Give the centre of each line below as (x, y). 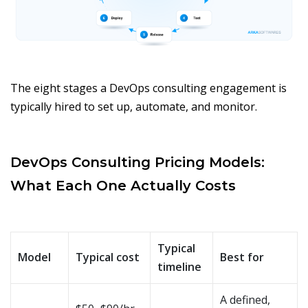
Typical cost (108, 257)
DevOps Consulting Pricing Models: (137, 162)
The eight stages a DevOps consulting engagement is (148, 88)
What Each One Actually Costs (123, 185)
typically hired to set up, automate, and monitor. (134, 106)
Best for (242, 257)
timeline (179, 266)
